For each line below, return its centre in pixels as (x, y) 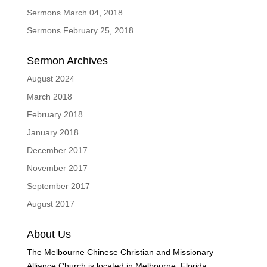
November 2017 (57, 168)
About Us (49, 234)
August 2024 (50, 79)
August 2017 (50, 204)
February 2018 (55, 114)
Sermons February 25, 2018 (80, 30)
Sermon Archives (67, 61)
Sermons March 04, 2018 (74, 13)
